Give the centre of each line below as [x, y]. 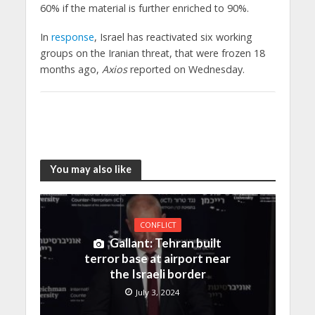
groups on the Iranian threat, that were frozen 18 [152, 53]
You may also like [90, 169]
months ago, [71, 70]
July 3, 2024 [158, 292]
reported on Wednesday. [186, 70]
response [72, 37]
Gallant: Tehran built [166, 243]
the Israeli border [157, 274]
